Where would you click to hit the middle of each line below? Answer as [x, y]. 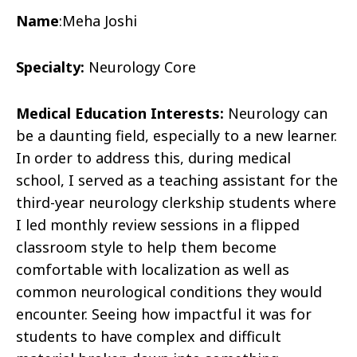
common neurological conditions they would [169, 292]
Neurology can [276, 114]
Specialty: [50, 67]
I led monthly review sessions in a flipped [158, 225]
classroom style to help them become [146, 247]
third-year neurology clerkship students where [176, 203]
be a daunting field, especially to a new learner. [177, 136]
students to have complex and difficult [149, 337]
